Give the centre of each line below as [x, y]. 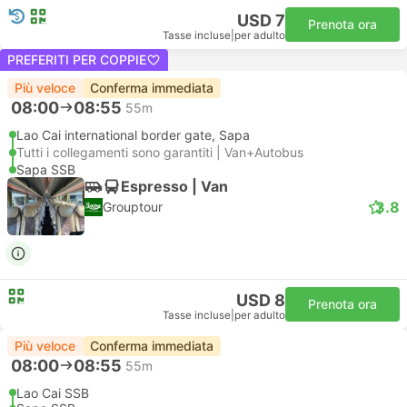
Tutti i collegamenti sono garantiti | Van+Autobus [160, 152]
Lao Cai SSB [53, 393]
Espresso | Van [174, 186]
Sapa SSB [46, 169]
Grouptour [133, 207]
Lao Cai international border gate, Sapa [133, 135]
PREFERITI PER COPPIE [77, 60]
